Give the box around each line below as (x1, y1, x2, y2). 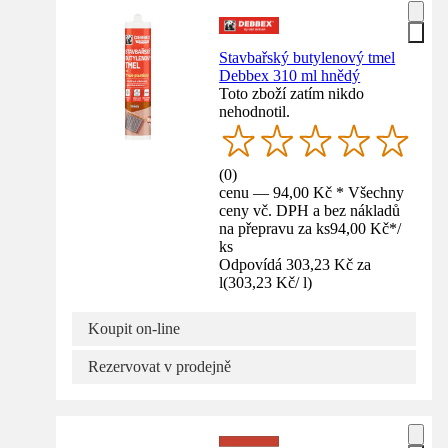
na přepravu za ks (219, 220, 331, 238)
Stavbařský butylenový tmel (219, 49, 396, 67)
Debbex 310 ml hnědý (219, 67, 361, 85)
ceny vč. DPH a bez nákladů (219, 202, 401, 220)
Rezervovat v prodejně (88, 358, 231, 376)
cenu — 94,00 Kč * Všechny (219, 184, 405, 202)
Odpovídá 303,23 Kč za (219, 256, 372, 274)
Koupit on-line (88, 320, 180, 338)
